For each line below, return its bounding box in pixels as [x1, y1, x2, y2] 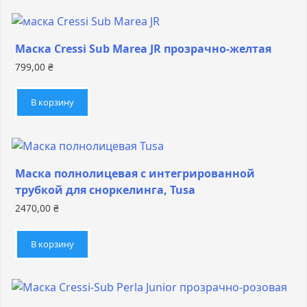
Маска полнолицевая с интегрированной [15, 166, 255, 182]
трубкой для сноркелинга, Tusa [15, 182, 195, 198]
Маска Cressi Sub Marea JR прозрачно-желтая [15, 40, 271, 56]
